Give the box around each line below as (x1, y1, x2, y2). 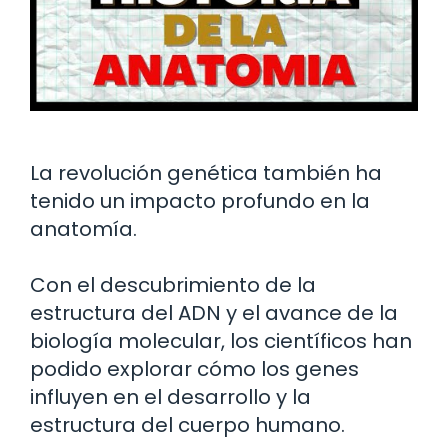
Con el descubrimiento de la (30, 271, 316, 300)
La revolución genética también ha (30, 159, 382, 188)
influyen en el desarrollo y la (30, 383, 311, 412)
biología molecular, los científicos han (30, 327, 412, 356)
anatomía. (30, 215, 137, 244)
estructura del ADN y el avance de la (30, 299, 398, 328)
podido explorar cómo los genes (30, 355, 359, 384)
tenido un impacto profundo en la (30, 187, 370, 216)
